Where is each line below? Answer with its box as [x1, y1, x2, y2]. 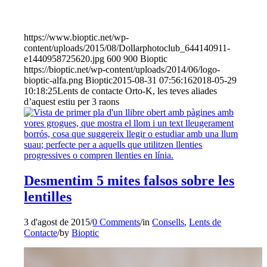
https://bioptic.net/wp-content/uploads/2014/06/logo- [24, 64, 221, 75]
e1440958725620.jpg [24, 54, 105, 64]
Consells [152, 216, 185, 227]
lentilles [24, 188, 72, 204]
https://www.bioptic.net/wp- [24, 32, 129, 43]
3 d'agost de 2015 [24, 216, 91, 227]
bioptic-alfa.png [24, 75, 83, 86]
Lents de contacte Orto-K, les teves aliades [57, 86, 218, 97]
